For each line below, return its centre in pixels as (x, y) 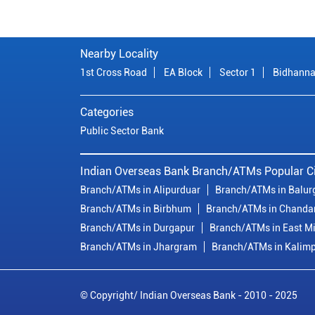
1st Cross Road (114, 73)
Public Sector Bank (122, 131)
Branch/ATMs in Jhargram (139, 247)
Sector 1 (238, 73)
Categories (107, 112)
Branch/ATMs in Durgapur (137, 228)
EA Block (183, 73)
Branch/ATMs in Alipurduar (140, 190)
